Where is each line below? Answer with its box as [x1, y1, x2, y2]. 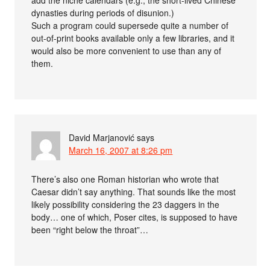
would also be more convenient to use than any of [31, 44, 222, 57]
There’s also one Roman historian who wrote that [31, 172, 219, 185]
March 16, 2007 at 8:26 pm [69, 143, 173, 156]
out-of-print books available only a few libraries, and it [31, 31, 235, 44]
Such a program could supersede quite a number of [31, 19, 229, 31]
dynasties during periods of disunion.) [31, 6, 175, 19]
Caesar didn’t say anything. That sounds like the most [31, 185, 236, 198]
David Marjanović [69, 131, 135, 143]
